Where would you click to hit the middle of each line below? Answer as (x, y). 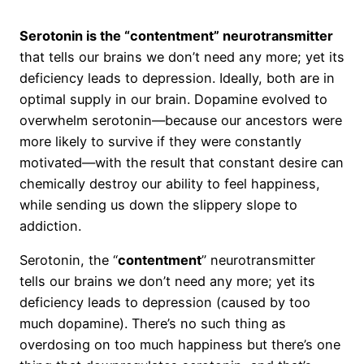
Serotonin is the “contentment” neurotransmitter (176, 36)
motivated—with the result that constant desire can (182, 163)
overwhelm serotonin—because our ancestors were (181, 121)
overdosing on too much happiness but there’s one (180, 345)
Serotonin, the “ (69, 260)
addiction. (50, 226)
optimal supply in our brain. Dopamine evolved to (173, 100)
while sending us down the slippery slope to (158, 205)
